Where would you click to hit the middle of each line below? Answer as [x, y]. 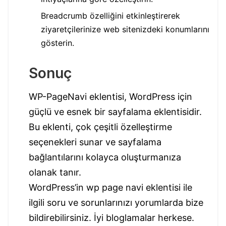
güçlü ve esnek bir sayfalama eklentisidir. [115, 112]
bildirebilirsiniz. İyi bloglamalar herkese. [111, 218]
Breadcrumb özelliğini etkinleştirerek [110, 16]
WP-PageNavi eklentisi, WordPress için [110, 97]
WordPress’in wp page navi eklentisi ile [110, 188]
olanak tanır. [55, 173]
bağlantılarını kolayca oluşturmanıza [105, 157]
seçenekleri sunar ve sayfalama [95, 142]
